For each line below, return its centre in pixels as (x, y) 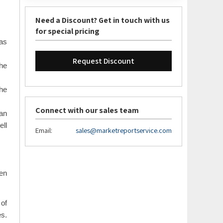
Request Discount (104, 61)
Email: (44, 130)
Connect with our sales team (87, 110)
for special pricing (67, 31)
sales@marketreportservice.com (124, 130)
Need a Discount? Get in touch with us (103, 20)
